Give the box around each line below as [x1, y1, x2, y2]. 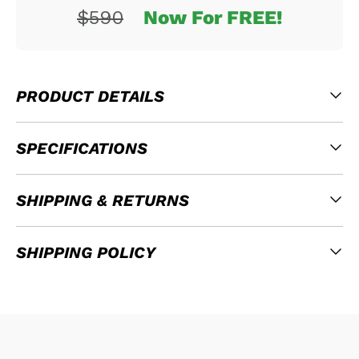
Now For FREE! [143, 6, 282, 30]
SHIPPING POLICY [16, 243, 155, 263]
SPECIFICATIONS [16, 139, 147, 159]
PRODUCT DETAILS [16, 87, 164, 107]
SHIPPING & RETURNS [16, 191, 189, 211]
